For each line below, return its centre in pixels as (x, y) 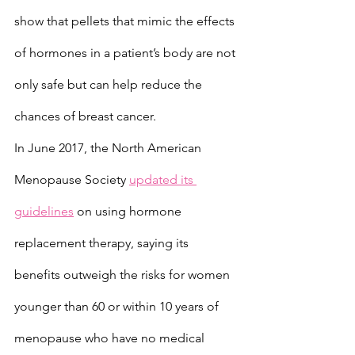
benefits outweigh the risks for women (124, 275)
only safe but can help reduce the (110, 84)
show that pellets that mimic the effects (126, 21)
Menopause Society (72, 179)
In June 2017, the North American (109, 148)
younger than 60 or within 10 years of (118, 306)
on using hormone (129, 211)
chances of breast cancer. (85, 116)
